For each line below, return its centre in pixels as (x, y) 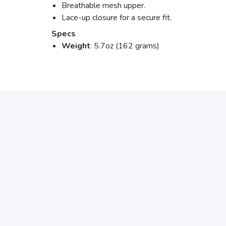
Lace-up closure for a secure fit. (117, 17)
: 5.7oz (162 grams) (125, 46)
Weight (76, 46)
